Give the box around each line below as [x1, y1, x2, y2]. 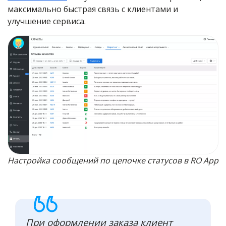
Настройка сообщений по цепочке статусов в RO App [8, 155, 218, 166]
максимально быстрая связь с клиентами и [8, 4, 178, 15]
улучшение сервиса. [8, 16, 86, 27]
